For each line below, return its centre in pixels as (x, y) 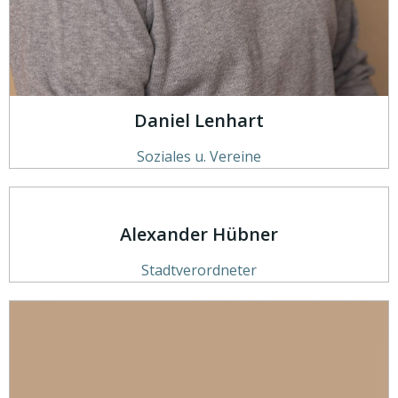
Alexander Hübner (199, 235)
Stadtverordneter (199, 271)
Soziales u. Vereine (199, 157)
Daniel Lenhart (199, 121)
